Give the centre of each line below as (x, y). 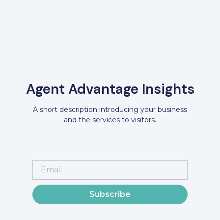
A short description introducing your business (110, 110)
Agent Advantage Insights (110, 89)
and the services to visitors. (110, 120)
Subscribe (110, 194)
